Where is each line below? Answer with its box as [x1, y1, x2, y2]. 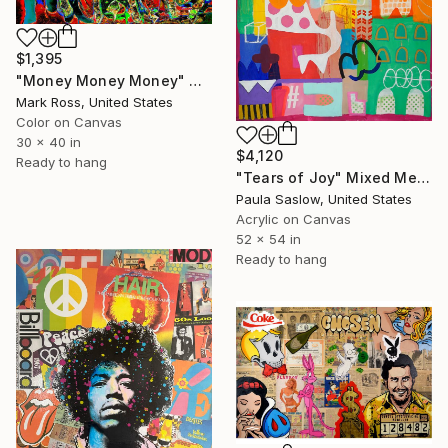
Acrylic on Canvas [236, 211, 351, 228]
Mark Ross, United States [16, 93, 173, 110]
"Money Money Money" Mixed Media [189, 71, 203, 89]
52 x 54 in [236, 231, 301, 248]
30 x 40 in [16, 133, 81, 150]
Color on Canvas [16, 113, 122, 130]
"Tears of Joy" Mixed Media [416, 169, 430, 187]
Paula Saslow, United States [236, 191, 412, 208]
